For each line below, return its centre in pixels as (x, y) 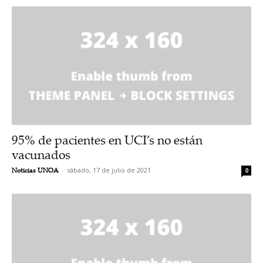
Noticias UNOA (35, 170)
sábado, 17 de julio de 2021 (109, 170)
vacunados (41, 154)
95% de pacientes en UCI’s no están (107, 139)
